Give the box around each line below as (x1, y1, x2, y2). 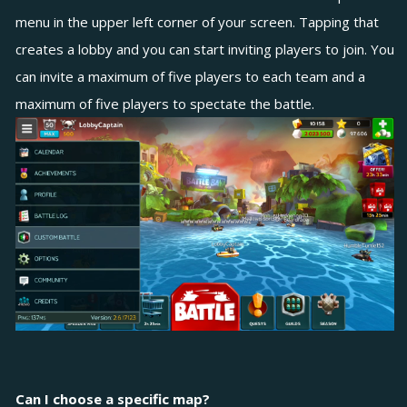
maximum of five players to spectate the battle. (15, 94, 314, 113)
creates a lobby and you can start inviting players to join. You (15, 40, 394, 58)
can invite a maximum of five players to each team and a (15, 67, 365, 85)
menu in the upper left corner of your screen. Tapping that (15, 13, 379, 31)
